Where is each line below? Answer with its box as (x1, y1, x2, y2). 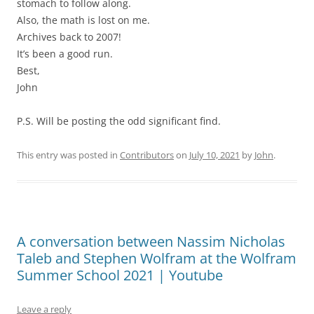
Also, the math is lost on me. (17, 13, 150, 27)
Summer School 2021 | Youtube (17, 266, 223, 285)
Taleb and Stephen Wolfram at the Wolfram (17, 249, 296, 268)
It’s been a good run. (17, 47, 113, 60)
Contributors (120, 149, 174, 161)
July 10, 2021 (189, 149, 240, 161)
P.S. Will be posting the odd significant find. (17, 114, 221, 128)
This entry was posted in (17, 149, 120, 161)
